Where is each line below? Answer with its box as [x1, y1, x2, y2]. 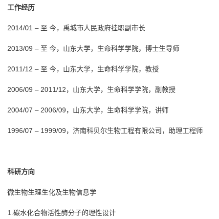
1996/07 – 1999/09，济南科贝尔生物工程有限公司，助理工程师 [7, 126, 203, 134]
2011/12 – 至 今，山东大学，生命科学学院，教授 [7, 65, 159, 73]
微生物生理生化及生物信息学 [7, 188, 96, 196]
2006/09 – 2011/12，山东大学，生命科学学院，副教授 [7, 85, 175, 93]
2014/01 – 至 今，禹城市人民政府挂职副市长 [7, 23, 145, 32]
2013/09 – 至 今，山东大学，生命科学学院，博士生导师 [7, 44, 179, 52]
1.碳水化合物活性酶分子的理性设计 [7, 208, 116, 217]
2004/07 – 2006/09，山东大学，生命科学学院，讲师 [7, 106, 169, 114]
